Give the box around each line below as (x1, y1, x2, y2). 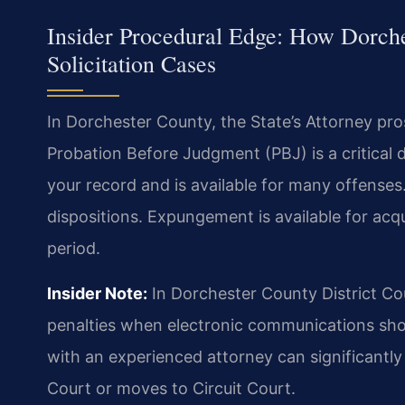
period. (47, 239, 100, 259)
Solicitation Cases (47, 48, 216, 80)
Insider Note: (47, 283, 147, 303)
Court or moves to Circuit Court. (47, 378, 296, 398)
